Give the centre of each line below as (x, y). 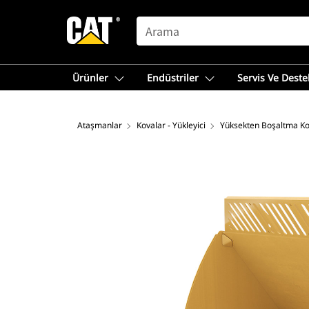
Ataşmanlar (100, 125)
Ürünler (90, 78)
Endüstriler (173, 78)
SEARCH (156, 23)
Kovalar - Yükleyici (171, 125)
